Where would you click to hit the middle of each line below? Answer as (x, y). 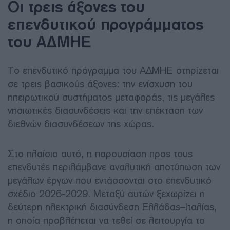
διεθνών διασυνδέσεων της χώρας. (81, 124)
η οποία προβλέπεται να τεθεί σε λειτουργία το (106, 220)
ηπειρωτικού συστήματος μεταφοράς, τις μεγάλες (111, 97)
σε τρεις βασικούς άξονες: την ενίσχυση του (100, 84)
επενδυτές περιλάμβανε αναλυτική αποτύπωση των (114, 167)
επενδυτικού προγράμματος (106, 24)
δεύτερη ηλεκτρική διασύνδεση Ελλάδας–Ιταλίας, (112, 207)
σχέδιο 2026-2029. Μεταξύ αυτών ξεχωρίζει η (106, 194)
